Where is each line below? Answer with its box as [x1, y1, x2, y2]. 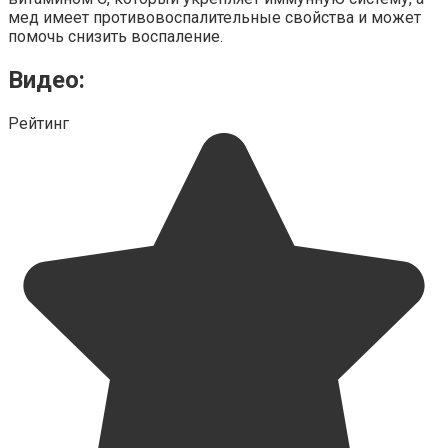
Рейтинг [8, 114, 69, 134]
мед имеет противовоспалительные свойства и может [8, 8, 421, 28]
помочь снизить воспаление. [8, 27, 223, 47]
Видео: [8, 66, 85, 95]
